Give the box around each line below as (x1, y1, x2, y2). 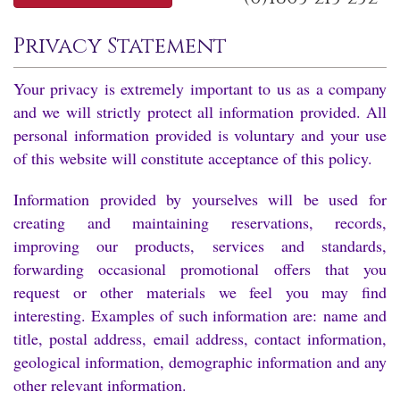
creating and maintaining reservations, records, (13, 211, 387, 233)
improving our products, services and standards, (13, 234, 387, 256)
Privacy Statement (13, 31, 227, 61)
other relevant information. (13, 373, 187, 396)
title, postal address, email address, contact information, (13, 327, 387, 349)
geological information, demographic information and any (13, 350, 387, 372)
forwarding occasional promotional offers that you (13, 257, 387, 279)
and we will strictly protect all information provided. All (13, 100, 387, 122)
